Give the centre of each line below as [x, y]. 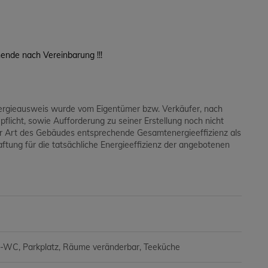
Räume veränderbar [101, 247]
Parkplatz [41, 247]
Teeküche [162, 247]
